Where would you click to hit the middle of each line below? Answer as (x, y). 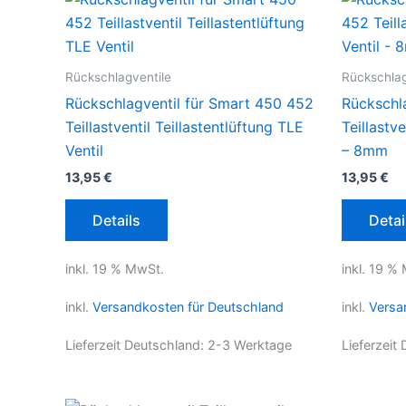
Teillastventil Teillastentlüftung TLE (184, 126)
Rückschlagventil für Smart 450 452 (189, 103)
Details (116, 220)
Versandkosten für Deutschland (188, 307)
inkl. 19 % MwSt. (115, 268)
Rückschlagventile (118, 77)
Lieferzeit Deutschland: (136, 345)
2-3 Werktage (250, 345)
